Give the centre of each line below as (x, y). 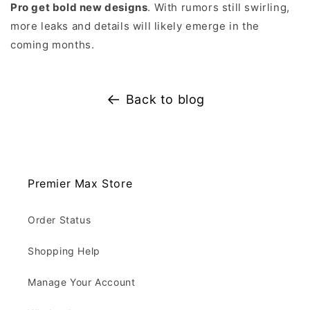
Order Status (60, 220)
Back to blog (165, 99)
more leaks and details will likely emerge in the (135, 26)
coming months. (53, 44)
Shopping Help (64, 251)
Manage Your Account (82, 282)
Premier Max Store (80, 183)
